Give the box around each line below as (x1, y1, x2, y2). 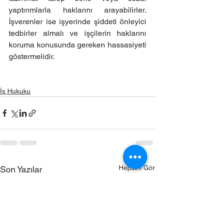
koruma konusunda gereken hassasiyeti (9, 40, 146, 49)
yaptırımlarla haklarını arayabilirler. (9, 5, 146, 15)
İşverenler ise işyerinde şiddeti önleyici (9, 17, 146, 26)
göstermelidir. (9, 52, 55, 61)
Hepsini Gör (119, 164, 155, 171)
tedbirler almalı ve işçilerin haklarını (9, 29, 146, 38)
